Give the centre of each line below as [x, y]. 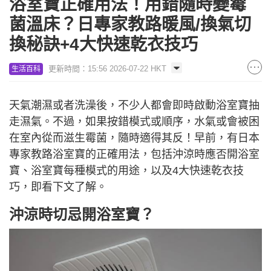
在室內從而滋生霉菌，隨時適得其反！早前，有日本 [134, 138]
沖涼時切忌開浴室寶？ [82, 215]
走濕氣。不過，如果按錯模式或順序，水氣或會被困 [134, 122]
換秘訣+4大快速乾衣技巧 [103, 45]
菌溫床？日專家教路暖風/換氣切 [130, 25]
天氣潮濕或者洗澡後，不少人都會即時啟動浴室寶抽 [134, 106]
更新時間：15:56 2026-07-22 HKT [107, 69]
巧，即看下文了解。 [58, 187]
